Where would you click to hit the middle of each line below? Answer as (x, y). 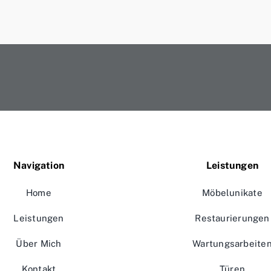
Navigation (39, 166)
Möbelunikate (232, 193)
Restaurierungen (232, 218)
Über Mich (39, 244)
